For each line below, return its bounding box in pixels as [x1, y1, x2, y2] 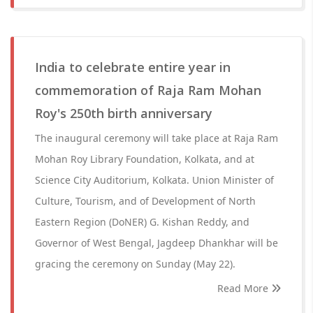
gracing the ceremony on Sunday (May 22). [35, 257, 235, 270]
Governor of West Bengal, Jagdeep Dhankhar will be [35, 236, 278, 249]
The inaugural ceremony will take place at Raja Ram [35, 131, 278, 145]
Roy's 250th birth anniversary [35, 105, 212, 122]
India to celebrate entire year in [35, 59, 231, 75]
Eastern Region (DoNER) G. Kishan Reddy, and [35, 215, 249, 228]
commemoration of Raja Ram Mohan [35, 82, 261, 99]
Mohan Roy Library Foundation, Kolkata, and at [35, 152, 254, 166]
